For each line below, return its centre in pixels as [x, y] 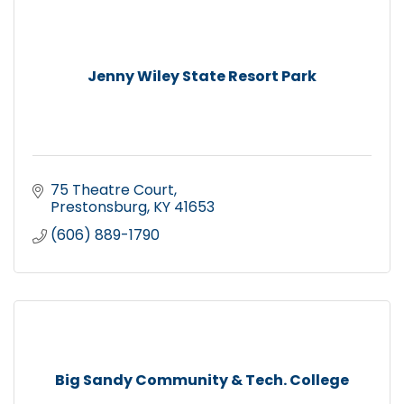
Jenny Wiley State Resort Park [202, 76]
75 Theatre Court [112, 189]
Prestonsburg [99, 207]
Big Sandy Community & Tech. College [202, 380]
